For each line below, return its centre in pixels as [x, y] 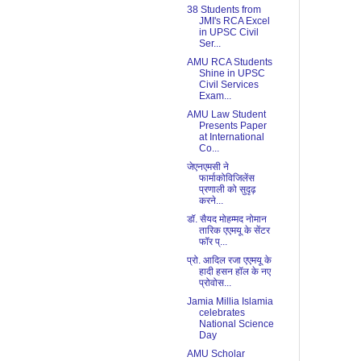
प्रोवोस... [215, 283]
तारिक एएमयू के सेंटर [234, 231]
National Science [236, 324]
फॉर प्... [213, 242]
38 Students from [224, 10]
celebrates [222, 313]
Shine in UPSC [232, 74]
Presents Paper [232, 126]
